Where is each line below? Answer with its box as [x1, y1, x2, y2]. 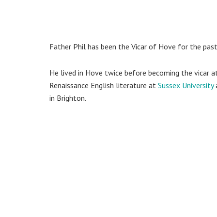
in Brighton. [49, 93, 86, 103]
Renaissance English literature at [49, 80, 158, 91]
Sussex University [158, 80, 214, 91]
